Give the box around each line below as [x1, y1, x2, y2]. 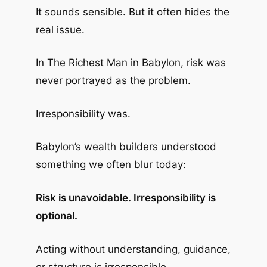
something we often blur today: [35, 159, 186, 171]
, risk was [180, 57, 226, 69]
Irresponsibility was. [35, 107, 131, 120]
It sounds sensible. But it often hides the [35, 5, 229, 18]
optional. [35, 209, 77, 222]
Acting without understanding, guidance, [35, 243, 231, 255]
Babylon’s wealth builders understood [35, 141, 216, 153]
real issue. [35, 23, 85, 36]
